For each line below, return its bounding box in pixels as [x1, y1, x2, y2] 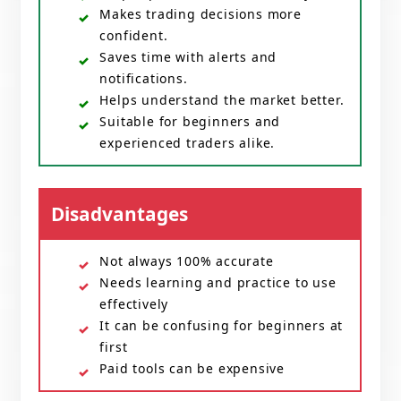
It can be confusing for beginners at [99, 317, 344, 335]
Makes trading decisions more [99, 5, 302, 23]
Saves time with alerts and [99, 48, 277, 66]
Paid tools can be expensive [99, 360, 285, 378]
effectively [99, 295, 169, 313]
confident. [99, 27, 168, 45]
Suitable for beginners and [99, 113, 281, 131]
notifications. [99, 70, 188, 88]
